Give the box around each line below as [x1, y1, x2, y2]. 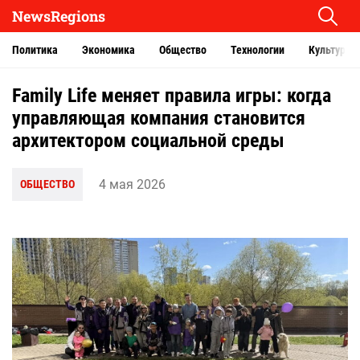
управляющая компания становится [12, 107, 305, 129]
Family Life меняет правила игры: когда [12, 84, 331, 107]
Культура [309, 43, 351, 56]
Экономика [82, 43, 135, 56]
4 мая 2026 [99, 176, 166, 192]
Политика [12, 43, 58, 56]
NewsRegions [12, 6, 105, 26]
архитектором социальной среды [12, 129, 284, 152]
